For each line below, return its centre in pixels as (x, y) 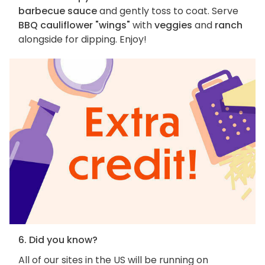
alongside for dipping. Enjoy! (83, 40)
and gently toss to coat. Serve (168, 11)
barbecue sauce (58, 11)
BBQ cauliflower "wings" (74, 25)
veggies (173, 25)
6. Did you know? (58, 240)
